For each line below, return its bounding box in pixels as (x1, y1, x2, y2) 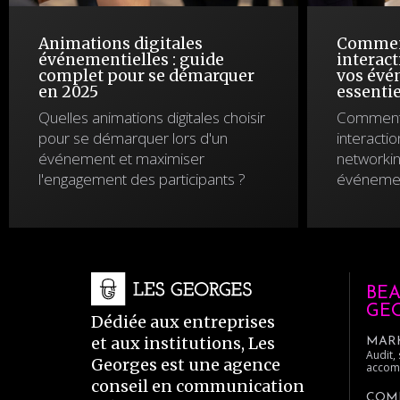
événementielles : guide (38, 50, 224, 70)
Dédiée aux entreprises (91, 312, 275, 333)
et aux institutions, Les (91, 333, 275, 354)
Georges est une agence (91, 354, 280, 376)
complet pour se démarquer (38, 66, 254, 86)
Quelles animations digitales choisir (38, 107, 265, 128)
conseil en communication (91, 376, 304, 397)
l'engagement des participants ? (38, 169, 246, 189)
